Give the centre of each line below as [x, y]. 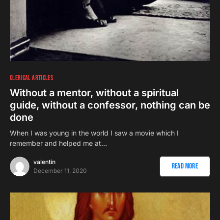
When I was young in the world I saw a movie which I [94, 133]
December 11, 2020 [60, 170]
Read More [185, 166]
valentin [44, 162]
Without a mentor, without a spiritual [94, 93]
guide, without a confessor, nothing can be [110, 105]
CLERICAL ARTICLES [31, 78]
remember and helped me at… [58, 143]
